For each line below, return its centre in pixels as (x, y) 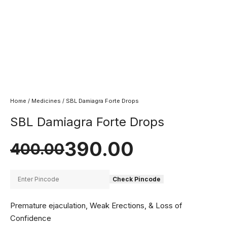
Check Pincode (137, 179)
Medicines (46, 101)
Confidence (31, 218)
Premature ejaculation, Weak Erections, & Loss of (96, 205)
